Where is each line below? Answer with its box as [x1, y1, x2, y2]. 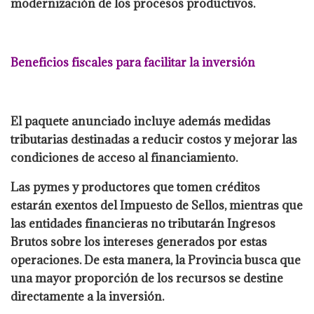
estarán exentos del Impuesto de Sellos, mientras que [11, 198, 303, 214]
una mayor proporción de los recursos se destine [11, 271, 283, 287]
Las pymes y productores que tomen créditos [11, 179, 260, 196]
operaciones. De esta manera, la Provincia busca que [11, 252, 301, 268]
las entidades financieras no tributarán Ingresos [11, 216, 275, 232]
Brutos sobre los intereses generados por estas [11, 234, 267, 250]
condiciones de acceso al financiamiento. [11, 150, 238, 166]
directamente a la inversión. [11, 289, 164, 305]
